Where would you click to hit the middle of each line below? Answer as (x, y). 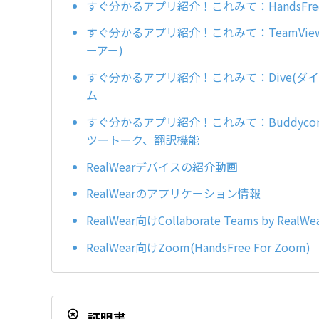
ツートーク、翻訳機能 (143, 139)
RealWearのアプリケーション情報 (173, 193)
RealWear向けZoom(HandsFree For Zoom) (198, 247)
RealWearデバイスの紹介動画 (162, 166)
